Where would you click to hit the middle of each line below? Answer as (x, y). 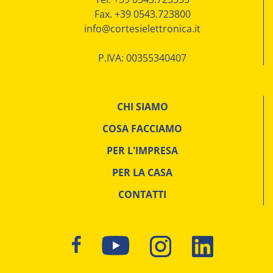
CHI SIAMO (142, 106)
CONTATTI (142, 194)
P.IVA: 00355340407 (142, 58)
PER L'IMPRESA (142, 150)
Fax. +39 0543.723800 (142, 14)
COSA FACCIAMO (142, 128)
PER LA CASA (142, 172)
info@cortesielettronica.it (142, 28)
